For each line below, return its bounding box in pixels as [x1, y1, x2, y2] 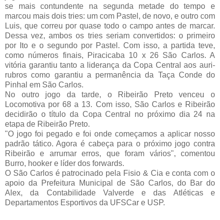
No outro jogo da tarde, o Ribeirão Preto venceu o [5, 90, 215, 99]
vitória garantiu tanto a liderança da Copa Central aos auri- [5, 60, 215, 69]
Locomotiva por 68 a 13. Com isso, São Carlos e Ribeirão [5, 100, 215, 109]
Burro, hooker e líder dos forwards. [5, 159, 124, 167]
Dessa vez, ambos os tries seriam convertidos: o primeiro [5, 31, 215, 40]
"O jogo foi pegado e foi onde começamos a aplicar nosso [5, 129, 215, 138]
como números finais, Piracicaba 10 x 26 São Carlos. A [5, 51, 215, 59]
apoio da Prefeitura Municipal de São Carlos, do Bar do [5, 178, 215, 187]
